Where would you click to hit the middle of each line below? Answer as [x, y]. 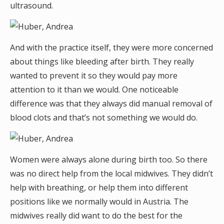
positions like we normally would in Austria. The [99, 201]
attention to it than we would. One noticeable [94, 89]
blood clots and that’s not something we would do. [104, 117]
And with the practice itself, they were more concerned [111, 47]
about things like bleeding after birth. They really [102, 61]
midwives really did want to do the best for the [96, 215]
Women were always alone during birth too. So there [109, 159]
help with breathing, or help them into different [99, 187]
